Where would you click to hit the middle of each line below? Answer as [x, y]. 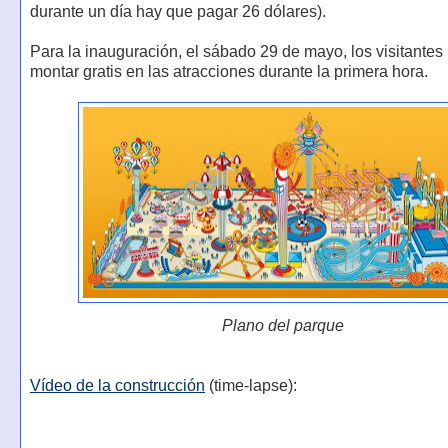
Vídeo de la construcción [117, 386]
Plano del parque [283, 326]
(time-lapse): [250, 386]
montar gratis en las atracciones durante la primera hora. [228, 72]
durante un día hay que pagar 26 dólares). [177, 12]
